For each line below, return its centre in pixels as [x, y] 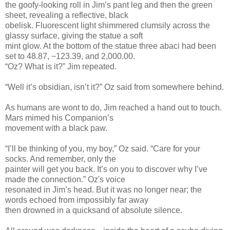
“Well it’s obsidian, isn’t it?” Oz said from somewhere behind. [114, 87]
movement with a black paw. [56, 128]
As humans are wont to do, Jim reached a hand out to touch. [113, 107]
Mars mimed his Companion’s [59, 118]
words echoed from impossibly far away [77, 200]
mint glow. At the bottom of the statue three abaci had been [111, 46]
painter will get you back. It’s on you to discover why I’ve [106, 169]
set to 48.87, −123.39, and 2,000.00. [70, 56]
